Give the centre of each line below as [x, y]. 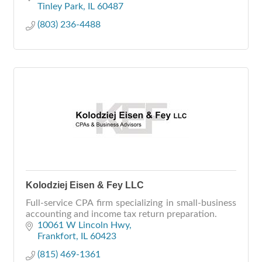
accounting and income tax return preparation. [121, 214]
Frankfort [57, 236]
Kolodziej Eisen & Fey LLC [85, 185]
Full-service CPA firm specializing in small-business [131, 203]
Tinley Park [60, 6]
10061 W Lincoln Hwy [83, 225]
